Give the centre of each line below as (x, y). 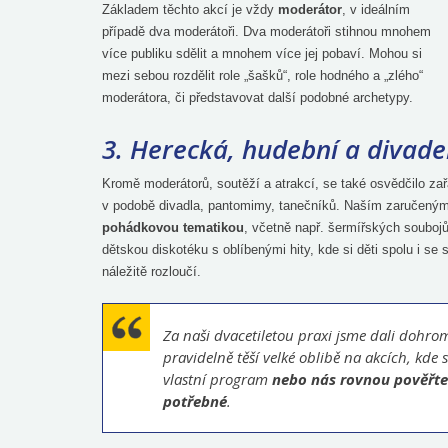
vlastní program (217, 379)
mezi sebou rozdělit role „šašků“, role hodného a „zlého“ (262, 75)
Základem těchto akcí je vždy (190, 9)
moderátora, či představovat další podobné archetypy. (257, 97)
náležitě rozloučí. (151, 271)
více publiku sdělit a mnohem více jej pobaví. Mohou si (262, 53)
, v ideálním (376, 9)
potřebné (195, 401)
